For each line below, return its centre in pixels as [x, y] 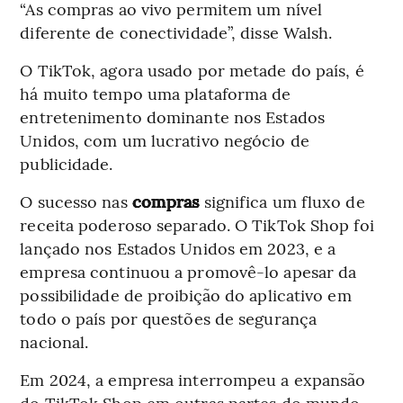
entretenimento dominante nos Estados [172, 117]
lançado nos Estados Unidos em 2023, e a [178, 248]
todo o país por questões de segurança [169, 318]
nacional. [54, 342]
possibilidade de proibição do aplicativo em [186, 295]
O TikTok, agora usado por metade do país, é [192, 70]
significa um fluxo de [282, 201]
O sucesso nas [76, 201]
